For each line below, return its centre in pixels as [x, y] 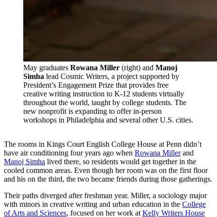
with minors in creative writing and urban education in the [93, 204]
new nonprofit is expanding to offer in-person [93, 111]
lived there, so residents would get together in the [121, 162]
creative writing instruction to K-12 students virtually [104, 94]
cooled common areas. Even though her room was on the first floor [106, 170]
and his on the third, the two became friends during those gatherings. [108, 179]
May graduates [47, 68]
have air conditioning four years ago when [69, 153]
